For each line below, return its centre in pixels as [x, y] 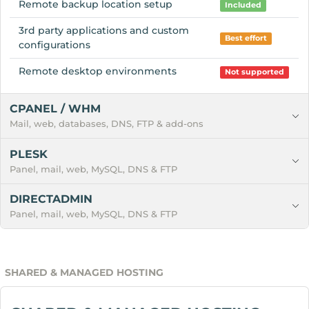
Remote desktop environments [98, 71]
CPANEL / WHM [56, 109]
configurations [55, 44]
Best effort [246, 38]
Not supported [255, 72]
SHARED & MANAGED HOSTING [84, 272]
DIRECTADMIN [51, 199]
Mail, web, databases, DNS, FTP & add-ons [107, 124]
